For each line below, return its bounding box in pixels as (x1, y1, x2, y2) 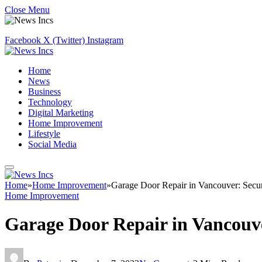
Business (28, 87, 61, 96)
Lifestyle (28, 129, 60, 139)
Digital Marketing (28, 108, 94, 118)
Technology (28, 97, 72, 107)
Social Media (28, 139, 77, 149)
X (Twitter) (43, 35, 85, 45)
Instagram (87, 35, 123, 45)
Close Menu (5, 5, 50, 15)
